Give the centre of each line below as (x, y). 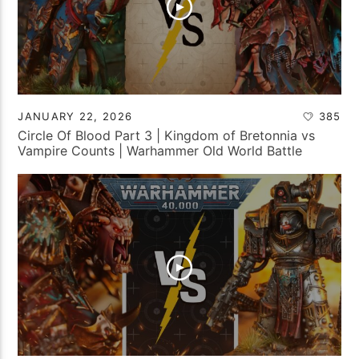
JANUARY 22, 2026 (75, 116)
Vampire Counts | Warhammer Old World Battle (160, 150)
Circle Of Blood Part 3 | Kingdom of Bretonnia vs (167, 135)
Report (39, 165)
